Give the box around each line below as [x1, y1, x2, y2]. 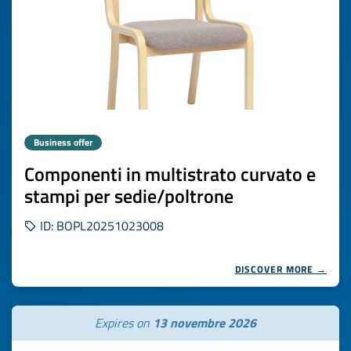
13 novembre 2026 [153, 313, 256, 332]
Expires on [95, 313, 153, 332]
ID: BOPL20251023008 [37, 216, 164, 235]
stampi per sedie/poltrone [24, 182, 233, 210]
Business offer [34, 135, 92, 150]
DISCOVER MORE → [234, 262, 327, 277]
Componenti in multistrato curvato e [24, 160, 316, 188]
